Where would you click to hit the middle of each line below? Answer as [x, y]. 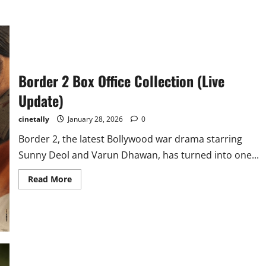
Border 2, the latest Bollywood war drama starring [130, 139]
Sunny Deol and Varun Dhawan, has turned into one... [138, 155]
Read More [50, 179]
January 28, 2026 [95, 119]
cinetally [34, 119]
